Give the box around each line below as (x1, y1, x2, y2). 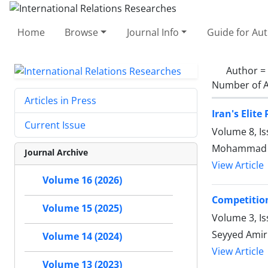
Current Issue (25, 118, 86, 132)
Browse (65, 25, 99, 39)
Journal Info (126, 25, 179, 39)
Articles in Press (25, 94, 96, 108)
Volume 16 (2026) (42, 173, 122, 187)
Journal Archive (25, 147, 88, 159)
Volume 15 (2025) (42, 202, 122, 215)
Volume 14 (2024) (42, 230, 122, 243)
